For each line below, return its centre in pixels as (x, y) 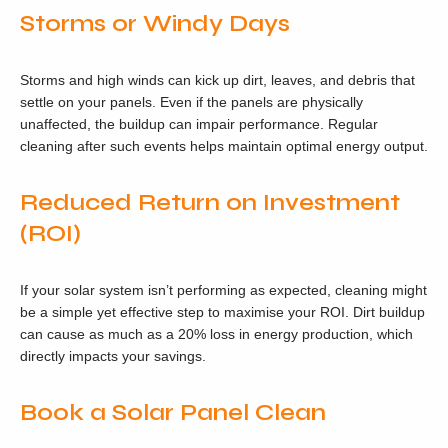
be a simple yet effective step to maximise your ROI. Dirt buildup (222, 312)
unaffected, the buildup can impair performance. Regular (199, 124)
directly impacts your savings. (113, 356)
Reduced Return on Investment (210, 202)
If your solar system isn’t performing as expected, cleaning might (223, 290)
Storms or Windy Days (155, 23)
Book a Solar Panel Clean (173, 412)
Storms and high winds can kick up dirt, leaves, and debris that (217, 80)
